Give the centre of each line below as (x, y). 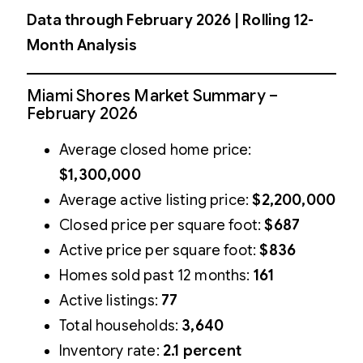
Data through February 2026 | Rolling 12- (171, 20)
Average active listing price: (156, 201)
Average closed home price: (156, 150)
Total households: (121, 326)
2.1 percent (202, 351)
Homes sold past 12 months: (156, 276)
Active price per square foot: (160, 251)
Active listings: (111, 301)
